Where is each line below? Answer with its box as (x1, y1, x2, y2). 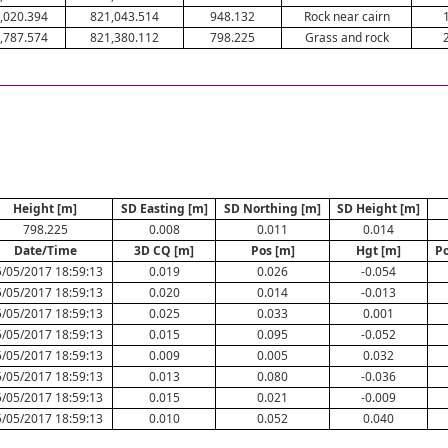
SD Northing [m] (224, 200, 321, 217)
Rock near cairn (303, 8, 390, 25)
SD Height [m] (337, 200, 420, 217)
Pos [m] (250, 242, 295, 259)
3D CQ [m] (134, 242, 194, 259)
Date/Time (13, 242, 77, 259)
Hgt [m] (356, 242, 401, 259)
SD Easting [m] (120, 200, 208, 217)
